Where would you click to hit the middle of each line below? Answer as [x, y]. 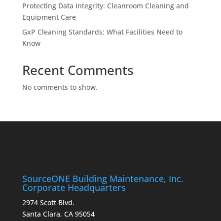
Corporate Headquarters [74, 188]
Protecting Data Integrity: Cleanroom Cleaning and [105, 6]
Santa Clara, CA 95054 [58, 214]
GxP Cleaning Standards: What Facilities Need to [102, 32]
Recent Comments [78, 70]
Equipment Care [49, 17]
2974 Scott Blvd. [48, 203]
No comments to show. [60, 87]
